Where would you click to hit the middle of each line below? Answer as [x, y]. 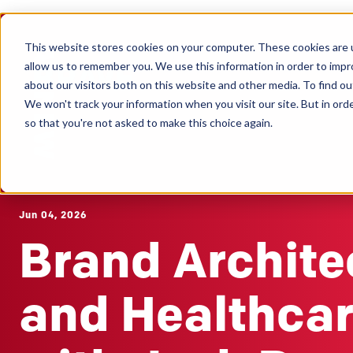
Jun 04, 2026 [53, 215]
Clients [263, 66]
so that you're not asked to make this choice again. [148, 122]
